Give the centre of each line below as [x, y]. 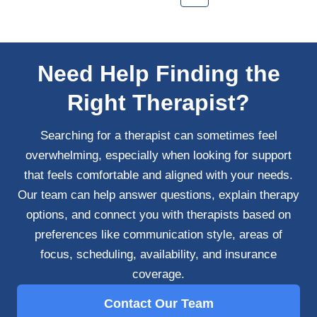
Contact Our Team [158, 304]
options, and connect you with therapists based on [158, 215]
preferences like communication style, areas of [158, 235]
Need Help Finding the [158, 74]
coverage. [158, 274]
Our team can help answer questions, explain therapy [158, 195]
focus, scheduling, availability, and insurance [158, 254]
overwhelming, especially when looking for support [158, 155]
